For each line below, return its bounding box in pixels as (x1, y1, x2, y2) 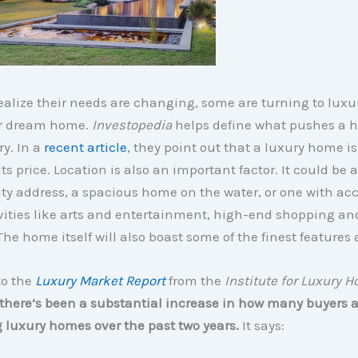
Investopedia (91, 117, 175, 133)
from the (165, 272, 225, 289)
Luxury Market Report (34, 272, 165, 289)
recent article (43, 139, 127, 156)
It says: (238, 317, 284, 334)
